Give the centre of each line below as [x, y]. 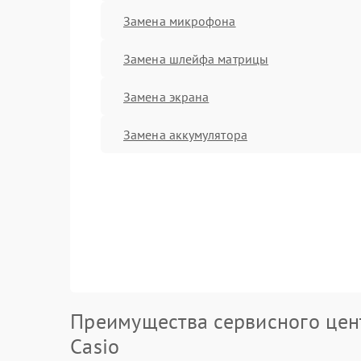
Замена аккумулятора [185, 134]
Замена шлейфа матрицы [196, 58]
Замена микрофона [180, 21]
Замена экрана [166, 96]
